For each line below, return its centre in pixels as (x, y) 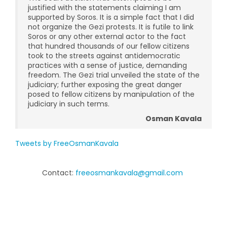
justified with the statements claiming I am (104, 8)
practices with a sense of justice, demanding (107, 65)
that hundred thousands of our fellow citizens (109, 46)
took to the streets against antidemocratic (104, 56)
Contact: (59, 173)
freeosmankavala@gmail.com (129, 173)
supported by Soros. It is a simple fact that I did (111, 17)
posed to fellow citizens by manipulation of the (111, 94)
